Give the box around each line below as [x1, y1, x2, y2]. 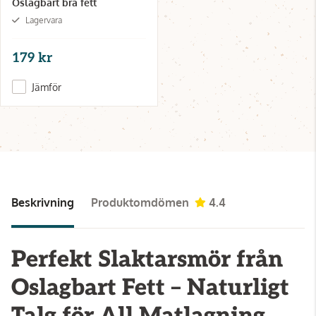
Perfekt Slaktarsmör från [11, 245, 283, 273]
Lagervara [25, 14, 62, 25]
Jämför [32, 80, 61, 93]
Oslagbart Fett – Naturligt [11, 274, 289, 301]
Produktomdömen [91, 195, 189, 209]
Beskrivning [11, 195, 74, 209]
